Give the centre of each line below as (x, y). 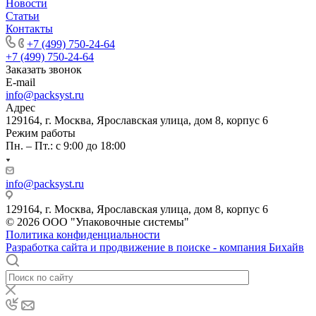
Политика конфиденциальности (83, 234)
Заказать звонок (44, 69)
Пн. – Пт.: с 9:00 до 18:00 (66, 145)
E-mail (20, 82)
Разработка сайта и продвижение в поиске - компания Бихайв (155, 247)
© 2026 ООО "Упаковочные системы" (97, 221)
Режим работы (41, 133)
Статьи (23, 16)
